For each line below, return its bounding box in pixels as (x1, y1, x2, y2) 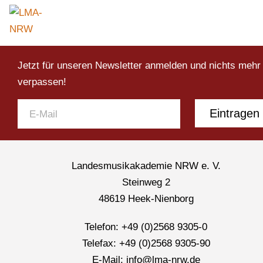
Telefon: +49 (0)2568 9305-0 (85, 221, 207, 233)
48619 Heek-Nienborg (98, 193, 194, 205)
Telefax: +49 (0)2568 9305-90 (82, 238, 210, 249)
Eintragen (210, 107, 259, 120)
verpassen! (18, 76, 66, 88)
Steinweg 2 (122, 177, 170, 188)
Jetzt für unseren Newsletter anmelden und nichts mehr (18, 60, 261, 72)
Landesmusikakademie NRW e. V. (71, 160, 221, 172)
